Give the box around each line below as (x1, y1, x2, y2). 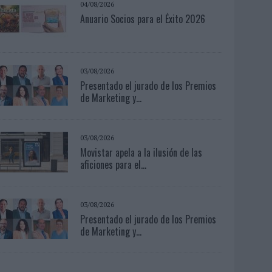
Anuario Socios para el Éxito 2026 (80, 11, 206, 26)
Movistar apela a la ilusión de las (80, 144, 203, 160)
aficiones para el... (80, 157, 147, 172)
